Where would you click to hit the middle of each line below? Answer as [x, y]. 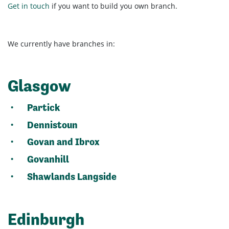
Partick [44, 108]
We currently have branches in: [61, 44]
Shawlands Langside [72, 176]
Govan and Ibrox [63, 142]
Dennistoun [53, 125]
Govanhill [48, 159]
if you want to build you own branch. [113, 6]
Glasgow [39, 86]
